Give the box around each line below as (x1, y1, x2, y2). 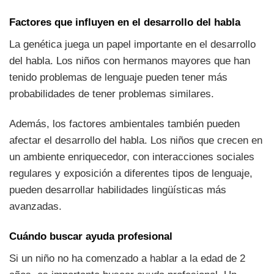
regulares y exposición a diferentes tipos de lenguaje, (9, 168, 253, 179)
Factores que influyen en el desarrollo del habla (9, 17, 240, 29)
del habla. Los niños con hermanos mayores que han (9, 54, 250, 67)
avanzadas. (9, 201, 62, 212)
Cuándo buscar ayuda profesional (9, 231, 172, 243)
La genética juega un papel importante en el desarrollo (9, 38, 256, 50)
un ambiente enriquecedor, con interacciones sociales (9, 151, 254, 163)
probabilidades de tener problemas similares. (9, 87, 214, 100)
